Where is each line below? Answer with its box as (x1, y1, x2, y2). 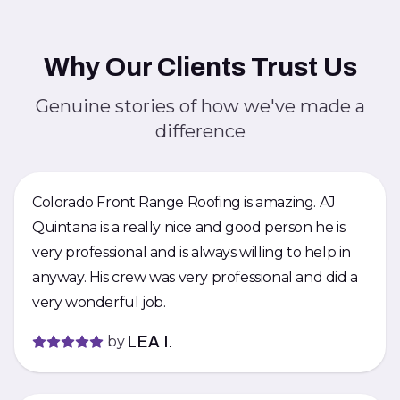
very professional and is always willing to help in (32, 244, 351, 261)
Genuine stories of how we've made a (35, 96, 365, 117)
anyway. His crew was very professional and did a (32, 269, 358, 286)
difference (154, 121, 246, 142)
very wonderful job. (32, 294, 166, 311)
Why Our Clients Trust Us (43, 53, 357, 81)
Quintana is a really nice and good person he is (32, 219, 346, 236)
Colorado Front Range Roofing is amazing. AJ (32, 194, 336, 211)
